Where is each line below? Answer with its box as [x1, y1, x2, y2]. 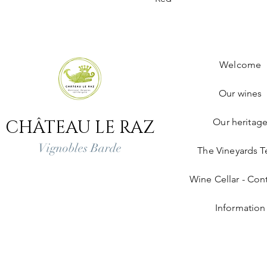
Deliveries [224, 253, 261, 263]
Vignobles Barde [38, 141, 122, 156]
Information [215, 202, 266, 213]
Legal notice [136, 253, 182, 263]
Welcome [219, 59, 262, 70]
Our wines [218, 88, 262, 99]
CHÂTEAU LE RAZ [5, 116, 156, 139]
